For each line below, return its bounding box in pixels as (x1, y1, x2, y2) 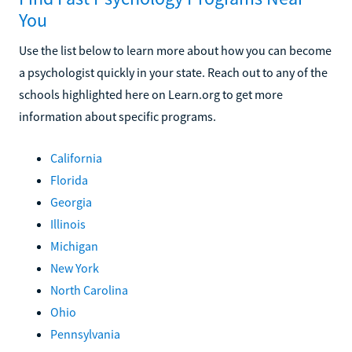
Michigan (50, 237, 98, 254)
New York (50, 259, 99, 276)
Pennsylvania (50, 325, 120, 342)
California (50, 149, 102, 166)
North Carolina (50, 281, 128, 298)
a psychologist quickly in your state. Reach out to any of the (19, 64, 328, 80)
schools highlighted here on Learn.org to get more (19, 86, 283, 102)
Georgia (50, 193, 92, 210)
